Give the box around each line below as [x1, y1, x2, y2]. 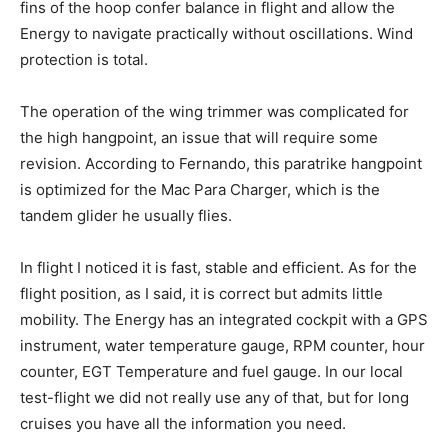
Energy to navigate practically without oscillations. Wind [20, 23, 413, 43]
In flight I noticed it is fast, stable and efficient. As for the [20, 257, 417, 277]
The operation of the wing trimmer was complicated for [20, 101, 409, 121]
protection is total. [20, 49, 148, 69]
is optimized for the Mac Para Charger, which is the [20, 179, 380, 199]
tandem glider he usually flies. [20, 205, 232, 225]
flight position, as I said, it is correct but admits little [20, 283, 383, 303]
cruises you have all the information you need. [20, 413, 346, 433]
